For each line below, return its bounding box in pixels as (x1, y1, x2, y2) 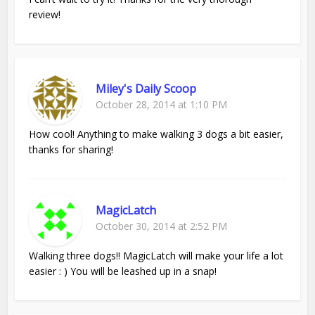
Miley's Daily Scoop (96, 81, 197, 97)
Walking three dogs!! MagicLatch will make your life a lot (29, 249, 284, 263)
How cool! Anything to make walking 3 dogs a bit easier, (29, 127, 284, 141)
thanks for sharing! (29, 143, 114, 157)
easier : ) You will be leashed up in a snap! (29, 264, 217, 278)
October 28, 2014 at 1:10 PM (96, 98, 228, 112)
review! (29, 8, 61, 22)
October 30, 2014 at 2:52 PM (96, 219, 228, 233)
